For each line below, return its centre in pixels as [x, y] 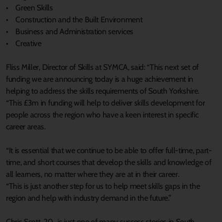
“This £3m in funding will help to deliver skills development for [106, 103]
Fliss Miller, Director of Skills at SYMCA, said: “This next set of [102, 67]
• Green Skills [29, 7]
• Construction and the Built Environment [74, 19]
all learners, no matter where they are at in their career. [93, 174]
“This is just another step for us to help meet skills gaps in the [103, 186]
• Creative [24, 43]
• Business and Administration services [70, 31]
